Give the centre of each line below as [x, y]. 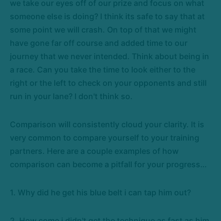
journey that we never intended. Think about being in [110, 56]
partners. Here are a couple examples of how [94, 151]
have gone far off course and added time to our [99, 43]
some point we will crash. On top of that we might [103, 30]
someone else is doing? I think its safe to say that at [107, 16]
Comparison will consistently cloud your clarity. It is [107, 124]
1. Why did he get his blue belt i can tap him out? [100, 192]
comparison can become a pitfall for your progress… [108, 164]
